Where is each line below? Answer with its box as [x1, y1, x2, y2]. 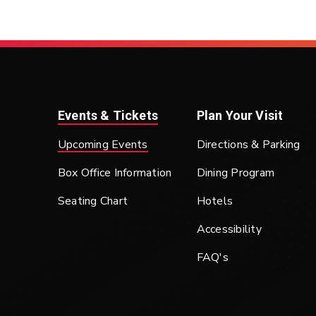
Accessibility [196, 221, 262, 237]
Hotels [196, 193, 233, 209]
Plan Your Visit [196, 108, 284, 123]
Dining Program [196, 165, 275, 181]
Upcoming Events [58, 137, 148, 152]
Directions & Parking [196, 137, 300, 152]
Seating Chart [58, 193, 128, 209]
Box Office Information [58, 165, 172, 181]
